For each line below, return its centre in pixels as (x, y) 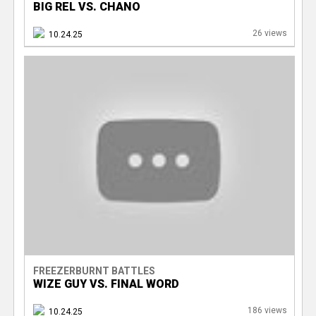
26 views (269, 33)
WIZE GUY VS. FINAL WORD (106, 284)
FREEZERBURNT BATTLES (94, 271)
